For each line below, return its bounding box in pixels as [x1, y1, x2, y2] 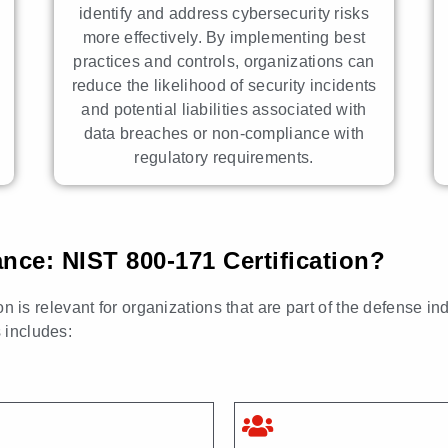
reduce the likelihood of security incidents [71, 76, 377, 94]
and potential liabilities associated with [81, 100, 367, 118]
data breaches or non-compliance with [83, 124, 365, 142]
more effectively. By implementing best [82, 28, 366, 46]
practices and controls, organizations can [73, 52, 375, 70]
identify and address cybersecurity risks [78, 4, 369, 22]
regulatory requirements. [134, 148, 314, 166]
